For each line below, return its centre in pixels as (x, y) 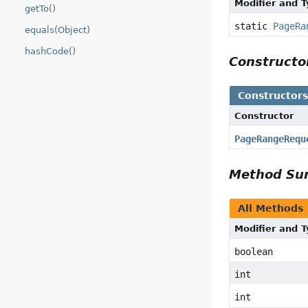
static (254, 26)
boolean (254, 252)
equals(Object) (57, 30)
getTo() (40, 9)
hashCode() (50, 51)
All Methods (271, 209)
